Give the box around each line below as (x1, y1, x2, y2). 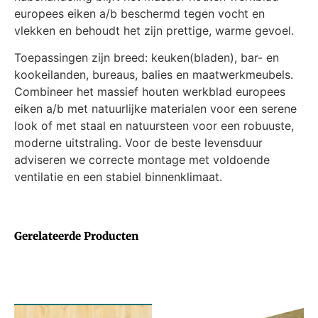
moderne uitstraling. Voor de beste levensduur (14, 136, 263, 150)
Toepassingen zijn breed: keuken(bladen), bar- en (14, 50, 279, 65)
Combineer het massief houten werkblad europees (14, 84, 285, 99)
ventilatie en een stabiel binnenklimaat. (14, 170, 222, 185)
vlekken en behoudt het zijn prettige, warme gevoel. (14, 23, 294, 38)
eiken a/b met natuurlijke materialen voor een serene (14, 102, 297, 116)
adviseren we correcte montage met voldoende (14, 153, 270, 168)
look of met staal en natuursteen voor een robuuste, (14, 119, 294, 133)
